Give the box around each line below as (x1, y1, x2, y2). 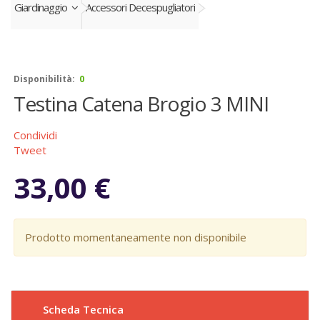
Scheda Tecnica (43, 302, 124, 316)
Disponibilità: (14, 73, 75, 85)
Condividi (14, 128, 57, 142)
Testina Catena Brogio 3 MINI (14, 90, 269, 117)
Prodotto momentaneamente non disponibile (25, 230, 246, 244)
